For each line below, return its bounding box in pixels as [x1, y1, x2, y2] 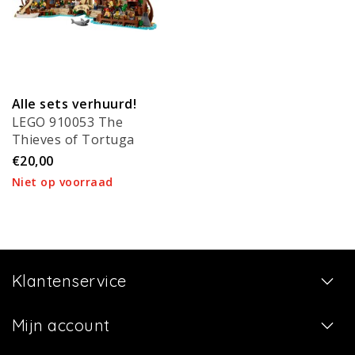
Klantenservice [12, 270, 127, 291]
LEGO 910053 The [12, 113, 124, 131]
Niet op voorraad [12, 174, 113, 189]
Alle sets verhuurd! [12, 94, 137, 113]
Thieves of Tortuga [12, 130, 135, 148]
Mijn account [12, 315, 110, 335]
